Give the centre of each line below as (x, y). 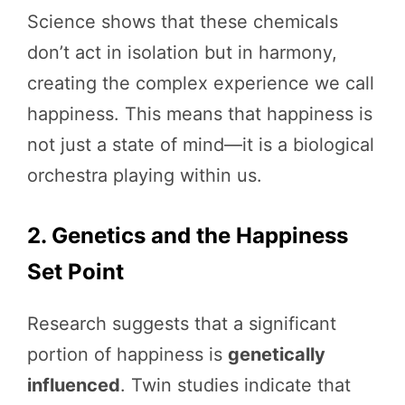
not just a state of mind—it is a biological (201, 144)
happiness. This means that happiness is (200, 113)
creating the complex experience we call (201, 83)
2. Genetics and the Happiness (188, 235)
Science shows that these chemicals (183, 21)
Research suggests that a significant (182, 323)
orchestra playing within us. (145, 175)
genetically (277, 354)
